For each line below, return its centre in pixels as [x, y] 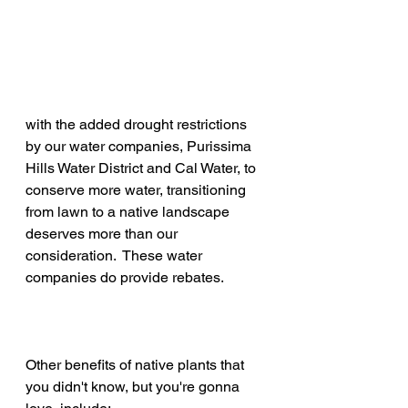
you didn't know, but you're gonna [134, 387]
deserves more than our [103, 234]
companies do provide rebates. [128, 278]
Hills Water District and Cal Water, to [143, 168]
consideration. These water [116, 256]
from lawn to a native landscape [129, 212]
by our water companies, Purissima [140, 147]
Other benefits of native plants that [137, 365]
